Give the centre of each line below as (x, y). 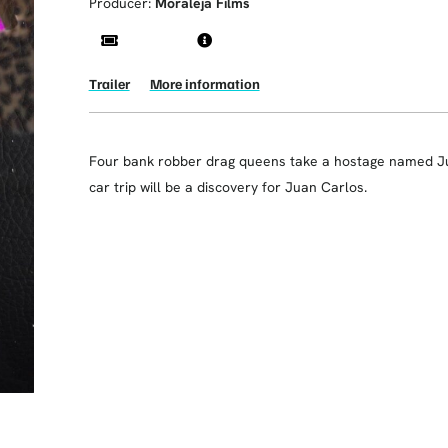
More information (204, 83)
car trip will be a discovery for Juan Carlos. (227, 186)
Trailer (109, 83)
